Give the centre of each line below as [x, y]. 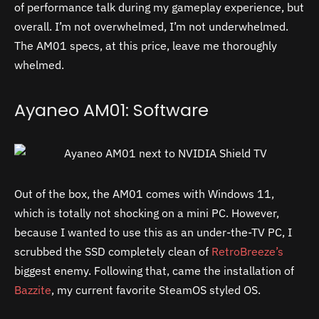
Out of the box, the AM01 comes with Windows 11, [144, 193]
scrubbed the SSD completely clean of [113, 251]
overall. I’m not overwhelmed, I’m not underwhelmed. [151, 26]
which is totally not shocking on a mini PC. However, [147, 213]
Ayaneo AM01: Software [111, 110]
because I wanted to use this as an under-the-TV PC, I [153, 232]
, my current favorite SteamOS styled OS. [157, 289]
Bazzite [33, 289]
